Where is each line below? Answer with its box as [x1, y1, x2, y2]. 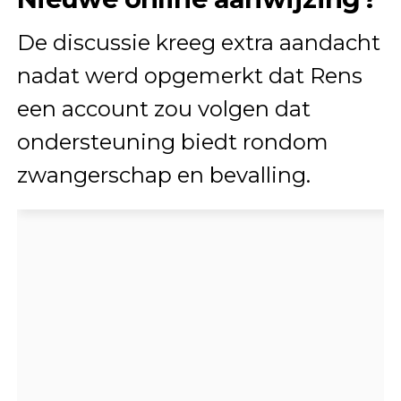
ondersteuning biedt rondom [16, 129, 328, 156]
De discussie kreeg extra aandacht [16, 30, 380, 56]
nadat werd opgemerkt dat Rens [16, 63, 363, 90]
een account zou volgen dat [16, 96, 311, 123]
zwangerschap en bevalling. [16, 162, 311, 189]
